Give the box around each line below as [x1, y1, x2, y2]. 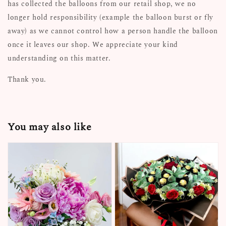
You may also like [8, 120, 92, 135]
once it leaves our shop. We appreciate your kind [8, 39, 178, 50]
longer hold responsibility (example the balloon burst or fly [8, 12, 214, 23]
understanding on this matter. [8, 52, 111, 64]
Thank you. [8, 74, 46, 85]
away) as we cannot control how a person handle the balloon [8, 25, 218, 36]
